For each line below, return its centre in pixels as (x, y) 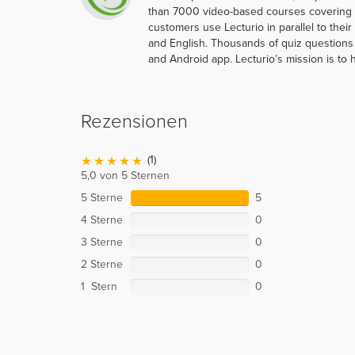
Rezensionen (134, 121)
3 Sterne (102, 242)
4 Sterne (102, 219)
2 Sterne (102, 264)
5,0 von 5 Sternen (125, 175)
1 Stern (99, 286)
